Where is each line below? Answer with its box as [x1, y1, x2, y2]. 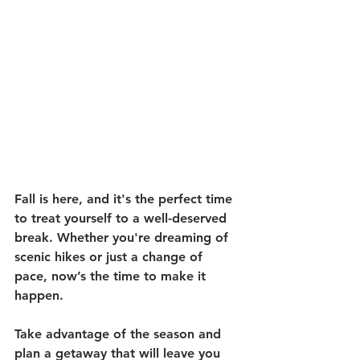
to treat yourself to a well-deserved [14, 211, 231, 227]
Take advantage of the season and [14, 326, 225, 342]
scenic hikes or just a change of [14, 249, 207, 265]
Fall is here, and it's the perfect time [14, 191, 236, 207]
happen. [14, 288, 63, 304]
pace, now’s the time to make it [14, 268, 210, 284]
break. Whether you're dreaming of [14, 230, 232, 246]
